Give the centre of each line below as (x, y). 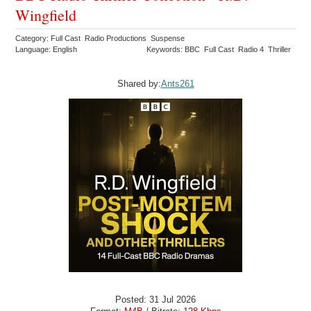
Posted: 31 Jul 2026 (155, 299)
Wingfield (46, 15)
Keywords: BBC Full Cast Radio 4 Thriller (220, 50)
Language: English (47, 50)
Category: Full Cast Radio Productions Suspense (101, 39)
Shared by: (139, 84)
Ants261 (177, 84)
